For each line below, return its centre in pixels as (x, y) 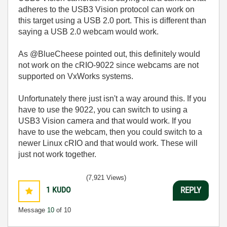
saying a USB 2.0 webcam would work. (88, 31)
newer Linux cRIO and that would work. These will (108, 143)
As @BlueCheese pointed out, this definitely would (109, 54)
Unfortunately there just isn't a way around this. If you (112, 98)
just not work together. (57, 154)
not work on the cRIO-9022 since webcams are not (108, 65)
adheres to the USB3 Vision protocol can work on (106, 9)
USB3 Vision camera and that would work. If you (105, 121)
